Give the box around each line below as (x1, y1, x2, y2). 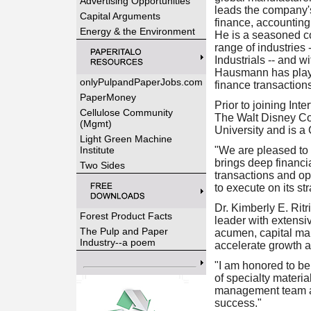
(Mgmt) (79, 118, 112, 129)
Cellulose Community (79, 107, 173, 118)
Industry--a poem (79, 237, 155, 248)
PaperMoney (79, 92, 136, 103)
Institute (79, 144, 115, 155)
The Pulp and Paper (79, 226, 168, 237)
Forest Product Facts (79, 210, 172, 221)
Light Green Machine (79, 133, 172, 144)
